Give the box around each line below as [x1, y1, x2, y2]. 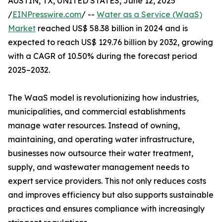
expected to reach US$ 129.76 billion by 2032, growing [8, 37, 213, 48]
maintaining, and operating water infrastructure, [8, 134, 194, 145]
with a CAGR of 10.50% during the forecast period [8, 51, 197, 61]
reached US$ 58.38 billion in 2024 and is [36, 23, 188, 34]
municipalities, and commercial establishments [8, 107, 185, 117]
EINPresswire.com [12, 9, 81, 20]
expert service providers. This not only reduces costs [8, 176, 206, 186]
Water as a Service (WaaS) [97, 9, 202, 20]
